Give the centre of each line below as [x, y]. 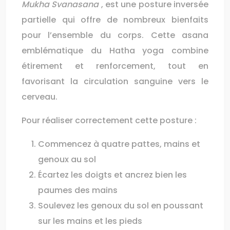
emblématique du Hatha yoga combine [115, 51]
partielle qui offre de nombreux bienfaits [115, 20]
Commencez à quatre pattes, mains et [119, 144]
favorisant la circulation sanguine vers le [115, 81]
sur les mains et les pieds [90, 221]
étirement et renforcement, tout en [115, 66]
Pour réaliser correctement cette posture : [109, 120]
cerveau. [40, 97]
